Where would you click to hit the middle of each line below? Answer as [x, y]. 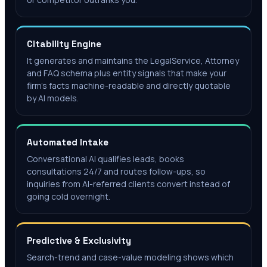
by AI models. [53, 98]
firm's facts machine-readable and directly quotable [129, 86]
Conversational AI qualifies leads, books [105, 159]
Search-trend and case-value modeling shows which [130, 257]
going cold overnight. [69, 197]
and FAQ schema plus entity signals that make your [127, 73]
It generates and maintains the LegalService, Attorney [133, 61]
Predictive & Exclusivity [79, 241]
